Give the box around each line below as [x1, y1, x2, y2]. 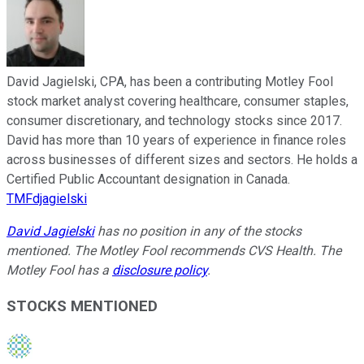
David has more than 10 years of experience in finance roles [6, 132, 346, 148]
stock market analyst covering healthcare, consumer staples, [6, 93, 349, 109]
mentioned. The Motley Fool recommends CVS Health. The [6, 242, 341, 258]
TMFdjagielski [6, 190, 87, 206]
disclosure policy [112, 262, 207, 278]
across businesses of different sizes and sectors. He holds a [6, 151, 357, 167]
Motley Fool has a [6, 262, 112, 278]
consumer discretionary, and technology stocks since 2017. [6, 112, 342, 128]
